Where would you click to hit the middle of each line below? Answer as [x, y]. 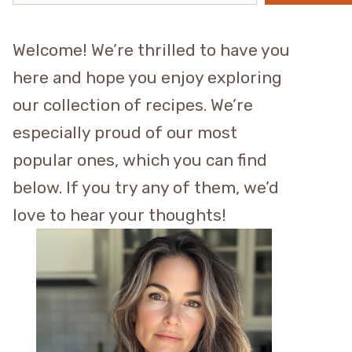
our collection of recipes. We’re [133, 105]
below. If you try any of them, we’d [146, 187]
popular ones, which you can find [140, 160]
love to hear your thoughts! [119, 215]
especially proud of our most [125, 132]
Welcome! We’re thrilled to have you [151, 50]
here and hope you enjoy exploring [147, 77]
